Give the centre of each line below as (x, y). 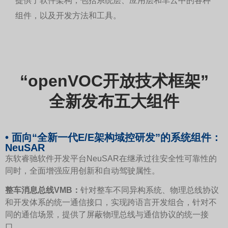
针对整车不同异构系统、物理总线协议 (150, 191)
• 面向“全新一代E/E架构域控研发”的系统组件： (113, 138)
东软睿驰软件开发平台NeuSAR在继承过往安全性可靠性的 (111, 159)
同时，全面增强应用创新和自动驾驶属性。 (82, 171)
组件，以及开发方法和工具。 (68, 16)
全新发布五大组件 (114, 102)
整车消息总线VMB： (43, 191)
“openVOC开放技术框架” (114, 82)
